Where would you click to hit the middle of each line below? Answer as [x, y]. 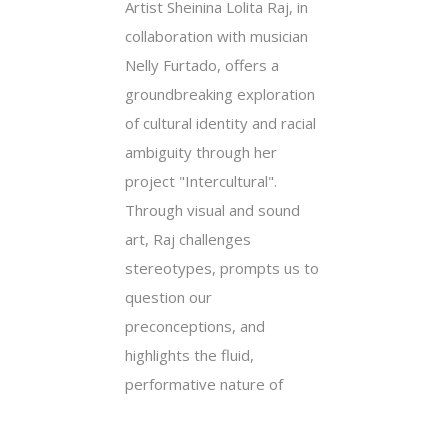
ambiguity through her [201, 151]
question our [168, 296]
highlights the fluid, [189, 354]
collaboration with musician [216, 35]
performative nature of [204, 383]
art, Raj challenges [188, 238]
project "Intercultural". [201, 180]
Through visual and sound [212, 209]
